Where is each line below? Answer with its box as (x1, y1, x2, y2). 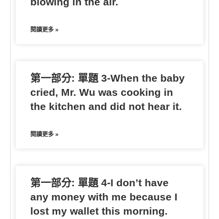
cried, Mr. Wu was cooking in (30, 86, 174, 98)
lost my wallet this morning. (30, 205, 168, 217)
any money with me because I (30, 191, 178, 202)
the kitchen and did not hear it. (30, 100, 182, 112)
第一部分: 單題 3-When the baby (30, 72, 185, 84)
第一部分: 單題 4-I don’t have (30, 176, 169, 188)
